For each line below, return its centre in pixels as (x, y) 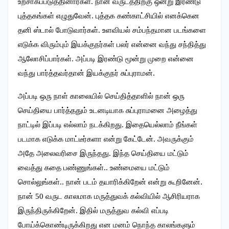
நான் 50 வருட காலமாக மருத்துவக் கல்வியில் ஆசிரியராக (109, 197)
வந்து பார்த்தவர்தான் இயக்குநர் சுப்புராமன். (86, 73)
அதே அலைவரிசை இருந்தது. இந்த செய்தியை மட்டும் (103, 154)
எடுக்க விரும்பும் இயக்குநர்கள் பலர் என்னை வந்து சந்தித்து (112, 45)
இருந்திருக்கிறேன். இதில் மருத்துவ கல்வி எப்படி (93, 211)
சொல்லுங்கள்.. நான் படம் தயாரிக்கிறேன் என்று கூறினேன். (110, 182)
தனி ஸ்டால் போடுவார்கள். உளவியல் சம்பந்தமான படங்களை (112, 30)
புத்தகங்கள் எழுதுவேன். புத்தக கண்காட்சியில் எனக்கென (109, 16)
